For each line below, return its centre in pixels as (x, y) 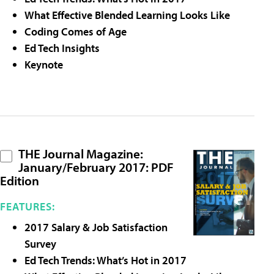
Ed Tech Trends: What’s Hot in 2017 (106, 261)
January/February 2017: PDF (96, 167)
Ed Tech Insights (62, 48)
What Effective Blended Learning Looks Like (127, 15)
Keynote (44, 65)
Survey (40, 244)
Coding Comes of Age (76, 32)
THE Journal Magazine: (81, 154)
